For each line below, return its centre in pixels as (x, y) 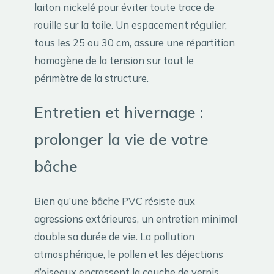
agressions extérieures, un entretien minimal (136, 219)
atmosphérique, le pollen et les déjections (129, 254)
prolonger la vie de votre (121, 139)
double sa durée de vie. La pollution (114, 237)
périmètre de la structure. (91, 78)
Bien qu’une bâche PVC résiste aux (115, 201)
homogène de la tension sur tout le (114, 60)
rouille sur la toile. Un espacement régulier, (131, 24)
